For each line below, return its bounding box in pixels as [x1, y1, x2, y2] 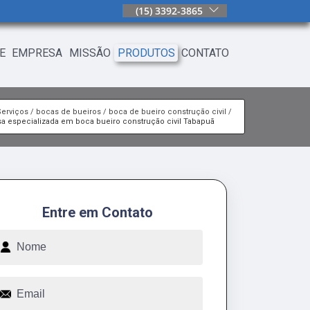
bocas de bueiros [35, 107, 101, 117]
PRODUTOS [117, 46, 175, 60]
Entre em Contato [42, 203, 153, 221]
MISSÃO [69, 46, 111, 60]
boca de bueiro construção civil [108, 107, 226, 117]
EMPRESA [12, 46, 63, 60]
